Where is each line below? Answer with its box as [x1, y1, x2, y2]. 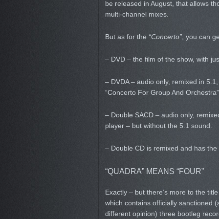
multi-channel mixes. [105, 10, 169, 18]
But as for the [105, 33, 149, 41]
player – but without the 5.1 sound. [105, 122, 212, 130]
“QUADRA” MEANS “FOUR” [105, 167, 204, 175]
